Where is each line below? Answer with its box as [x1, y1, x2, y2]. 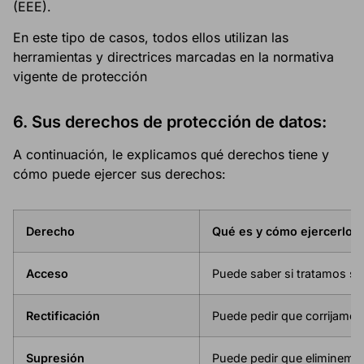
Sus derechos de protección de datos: [32, 112, 327, 132]
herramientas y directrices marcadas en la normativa [13, 49, 334, 66]
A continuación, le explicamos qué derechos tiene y [13, 146, 329, 163]
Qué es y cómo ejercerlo [212, 224, 353, 239]
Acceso [26, 266, 68, 281]
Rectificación [26, 309, 100, 323]
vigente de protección [13, 68, 147, 85]
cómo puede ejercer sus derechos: [13, 166, 226, 183]
